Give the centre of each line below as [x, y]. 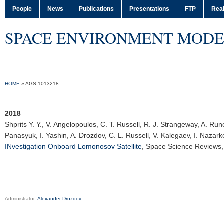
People [22, 9]
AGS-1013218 [42, 84]
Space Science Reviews [184, 146]
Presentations [149, 9]
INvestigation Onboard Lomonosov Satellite [73, 146]
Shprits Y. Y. [23, 124]
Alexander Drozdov [59, 199]
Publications [96, 9]
